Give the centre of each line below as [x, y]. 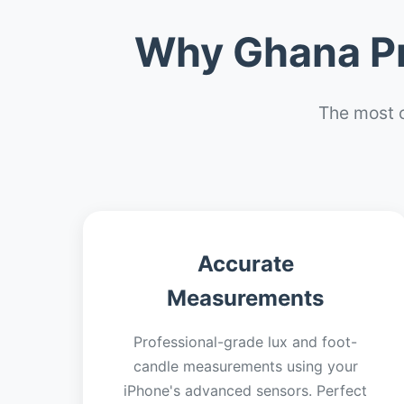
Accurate [245, 264]
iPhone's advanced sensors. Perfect [245, 390]
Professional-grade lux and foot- [245, 342]
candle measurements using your [245, 366]
